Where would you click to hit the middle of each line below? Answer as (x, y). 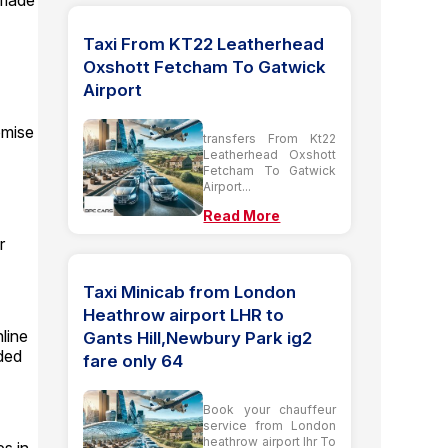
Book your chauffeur (269, 409)
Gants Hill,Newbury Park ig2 (198, 337)
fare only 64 (133, 360)
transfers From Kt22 (269, 138)
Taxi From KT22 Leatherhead (204, 43)
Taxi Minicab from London (190, 291)
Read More (242, 215)
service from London (269, 425)
